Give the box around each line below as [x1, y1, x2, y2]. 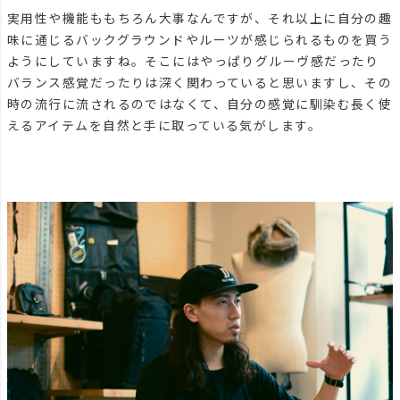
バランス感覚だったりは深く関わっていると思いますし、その [7, 73, 393, 92]
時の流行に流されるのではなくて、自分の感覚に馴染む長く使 [7, 95, 393, 113]
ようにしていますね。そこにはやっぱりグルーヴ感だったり [7, 52, 379, 71]
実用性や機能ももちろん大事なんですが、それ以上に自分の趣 [7, 9, 393, 28]
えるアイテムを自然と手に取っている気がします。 [7, 116, 322, 135]
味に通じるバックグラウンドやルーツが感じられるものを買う [7, 30, 393, 49]
